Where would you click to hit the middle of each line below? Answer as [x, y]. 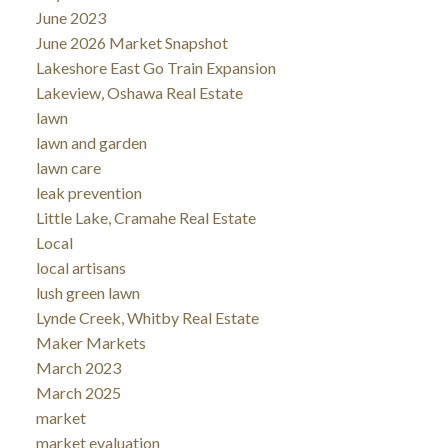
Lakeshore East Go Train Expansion [155, 67]
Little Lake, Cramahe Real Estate [145, 217]
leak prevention [88, 192]
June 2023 [70, 17]
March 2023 [78, 367]
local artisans [80, 267]
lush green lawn [87, 292]
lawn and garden [91, 142]
